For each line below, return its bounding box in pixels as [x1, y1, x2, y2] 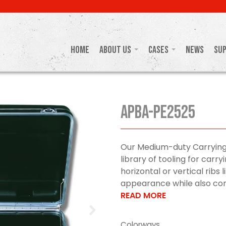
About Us [99, 44, 131, 56]
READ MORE [121, 189, 166, 201]
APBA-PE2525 [121, 101, 195, 124]
